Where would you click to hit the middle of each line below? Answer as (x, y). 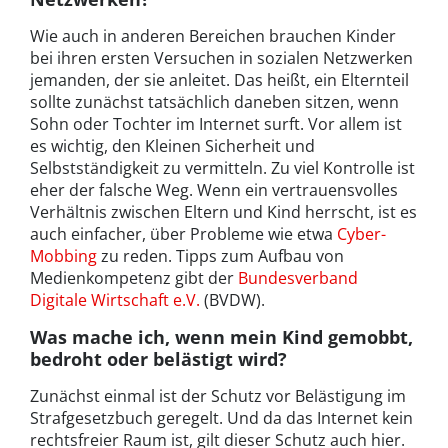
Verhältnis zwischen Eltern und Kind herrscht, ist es (223, 212)
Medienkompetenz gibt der (134, 278)
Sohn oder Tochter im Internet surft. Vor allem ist (216, 124)
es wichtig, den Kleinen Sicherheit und (172, 146)
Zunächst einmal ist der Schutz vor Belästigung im (218, 396)
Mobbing (63, 256)
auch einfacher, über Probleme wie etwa (183, 234)
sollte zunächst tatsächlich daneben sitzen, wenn (214, 102)
